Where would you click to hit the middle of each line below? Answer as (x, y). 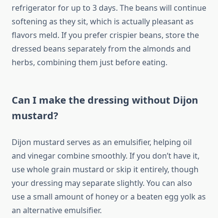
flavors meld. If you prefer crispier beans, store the (105, 35)
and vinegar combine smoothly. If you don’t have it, (106, 156)
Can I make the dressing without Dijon (105, 100)
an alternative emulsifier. (57, 210)
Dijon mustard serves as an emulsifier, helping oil (102, 142)
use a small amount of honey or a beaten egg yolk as (109, 197)
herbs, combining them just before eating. (90, 63)
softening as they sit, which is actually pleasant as (103, 22)
